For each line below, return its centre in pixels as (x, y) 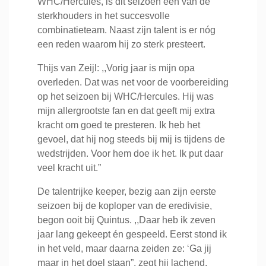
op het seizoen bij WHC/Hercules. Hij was (126, 96)
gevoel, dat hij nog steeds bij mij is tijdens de (131, 139)
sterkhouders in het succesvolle (104, 16)
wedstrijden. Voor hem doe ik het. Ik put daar (130, 153)
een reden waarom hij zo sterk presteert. (121, 44)
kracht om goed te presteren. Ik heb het (119, 125)
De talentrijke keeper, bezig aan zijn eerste (127, 191)
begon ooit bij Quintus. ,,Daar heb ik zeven (126, 220)
